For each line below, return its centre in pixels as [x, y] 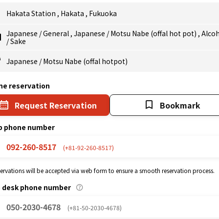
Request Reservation [55, 105]
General [57, 33]
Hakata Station [32, 13]
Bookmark [180, 105]
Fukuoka [103, 13]
